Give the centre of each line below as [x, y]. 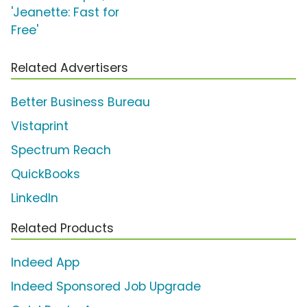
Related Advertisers [70, 68]
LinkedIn [35, 198]
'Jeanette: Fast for [65, 13]
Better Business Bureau [81, 102]
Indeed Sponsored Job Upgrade [106, 287]
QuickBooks [46, 174]
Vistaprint [40, 126]
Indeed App [45, 263]
